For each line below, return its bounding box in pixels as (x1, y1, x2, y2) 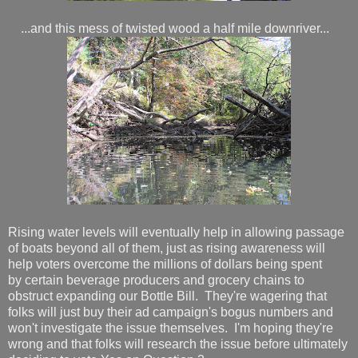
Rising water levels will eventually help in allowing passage (8, 225, 344, 239)
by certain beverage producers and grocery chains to (8, 272, 304, 287)
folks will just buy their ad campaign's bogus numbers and (8, 304, 333, 319)
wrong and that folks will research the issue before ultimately (8, 336, 348, 351)
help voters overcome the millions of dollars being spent (8, 257, 322, 271)
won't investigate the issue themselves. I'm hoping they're (8, 320, 333, 335)
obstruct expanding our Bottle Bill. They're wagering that (8, 288, 327, 303)
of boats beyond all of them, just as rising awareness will (8, 241, 325, 255)
